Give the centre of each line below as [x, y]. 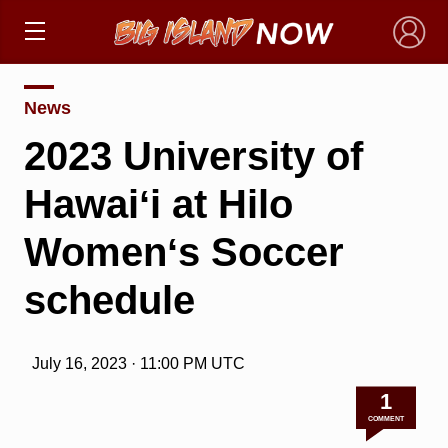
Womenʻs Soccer [183, 251]
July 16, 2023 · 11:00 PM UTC [138, 363]
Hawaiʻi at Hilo [158, 203]
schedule [109, 299]
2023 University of [193, 155]
